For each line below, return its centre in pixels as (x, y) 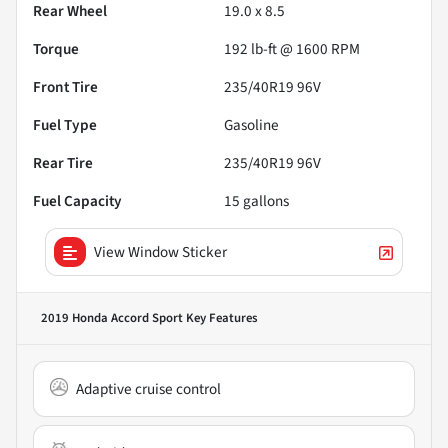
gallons (264, 200)
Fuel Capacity (77, 200)
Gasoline (251, 124)
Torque (56, 48)
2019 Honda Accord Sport (112, 317)
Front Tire (65, 86)
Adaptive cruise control (148, 388)
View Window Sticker (160, 251)
